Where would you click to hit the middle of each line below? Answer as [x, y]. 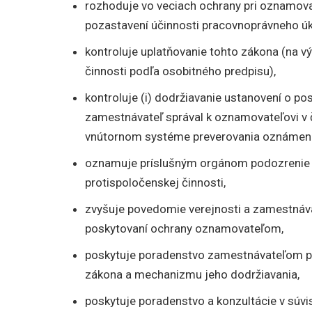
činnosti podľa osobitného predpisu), [180, 71]
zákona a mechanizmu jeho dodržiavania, [192, 275]
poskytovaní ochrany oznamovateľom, [184, 229]
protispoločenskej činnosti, [155, 183]
